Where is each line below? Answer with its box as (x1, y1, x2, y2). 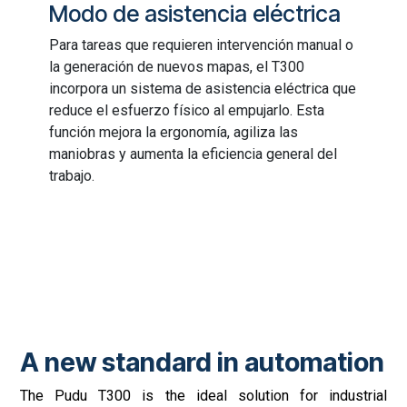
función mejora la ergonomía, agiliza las (49, 124, 299, 142)
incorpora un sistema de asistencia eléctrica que (49, 80, 357, 98)
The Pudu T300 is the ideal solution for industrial (20, 387, 387, 405)
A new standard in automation (20, 346, 385, 379)
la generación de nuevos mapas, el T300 (49, 58, 305, 76)
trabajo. (49, 167, 95, 185)
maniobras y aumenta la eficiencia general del (49, 145, 338, 164)
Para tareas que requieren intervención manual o (49, 36, 354, 55)
